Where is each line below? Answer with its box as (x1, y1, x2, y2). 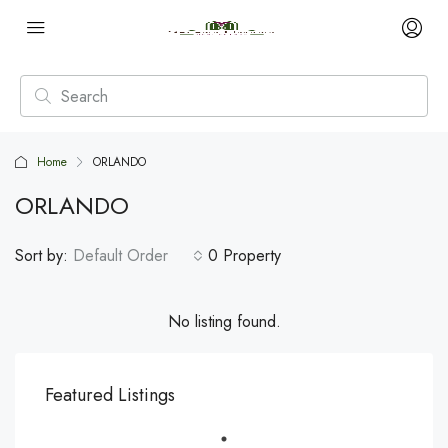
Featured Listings (45, 382, 175, 408)
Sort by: (15, 244, 68, 267)
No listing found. (167, 310, 281, 333)
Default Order (73, 244, 168, 267)
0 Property (208, 244, 281, 267)
